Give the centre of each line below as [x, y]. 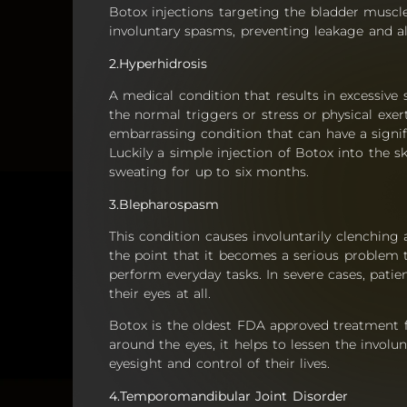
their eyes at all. [160, 293]
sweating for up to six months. [209, 172]
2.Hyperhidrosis [158, 63]
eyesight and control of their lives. [219, 364]
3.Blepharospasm [164, 204]
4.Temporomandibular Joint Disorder [228, 396]
